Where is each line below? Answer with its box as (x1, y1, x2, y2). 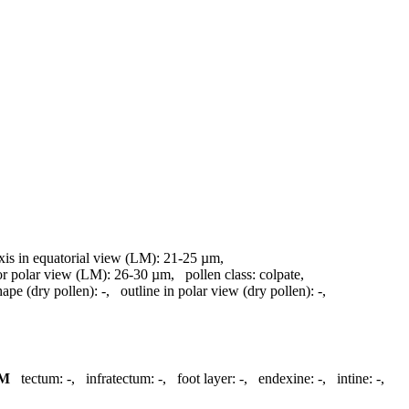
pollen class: (185, 266, 256, 282)
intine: (337, 371, 372, 387)
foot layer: (177, 371, 236, 387)
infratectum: (86, 371, 154, 387)
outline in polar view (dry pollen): (121, 282, 314, 299)
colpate (259, 266, 300, 282)
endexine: (258, 371, 314, 387)
